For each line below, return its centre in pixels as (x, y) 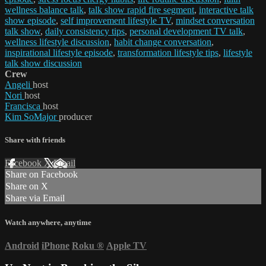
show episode (30, 21)
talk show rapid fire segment (141, 10)
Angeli (19, 85)
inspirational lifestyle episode (59, 53)
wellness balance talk (44, 10)
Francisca (24, 106)
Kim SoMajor (32, 117)
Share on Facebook (42, 175)
